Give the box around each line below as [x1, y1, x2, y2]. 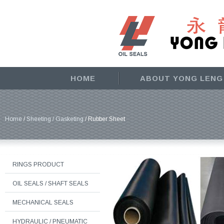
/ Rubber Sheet [83, 115, 125, 122]
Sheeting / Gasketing [26, 115, 83, 122]
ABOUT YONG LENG [139, 74, 223, 82]
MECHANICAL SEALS [12, 199, 73, 206]
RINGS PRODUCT [12, 161, 64, 168]
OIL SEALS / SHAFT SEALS [12, 180, 88, 187]
